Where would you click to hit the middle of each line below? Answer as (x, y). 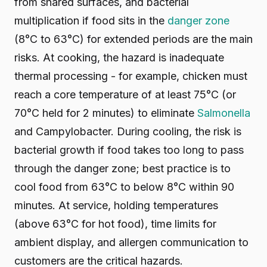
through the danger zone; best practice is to (122, 168)
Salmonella (224, 113)
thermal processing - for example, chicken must (131, 76)
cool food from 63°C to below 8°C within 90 (124, 187)
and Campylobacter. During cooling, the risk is (128, 131)
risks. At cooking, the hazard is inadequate (119, 58)
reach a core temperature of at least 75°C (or (125, 94)
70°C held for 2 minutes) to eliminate (106, 113)
